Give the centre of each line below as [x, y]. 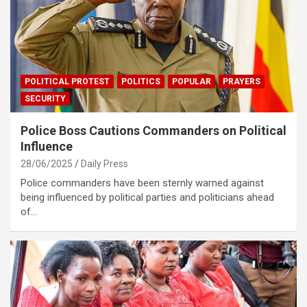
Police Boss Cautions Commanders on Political [153, 130]
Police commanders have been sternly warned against [142, 183]
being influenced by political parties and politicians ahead [147, 197]
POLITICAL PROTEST [67, 81]
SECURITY [45, 98]
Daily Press [105, 163]
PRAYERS [242, 81]
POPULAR [192, 81]
